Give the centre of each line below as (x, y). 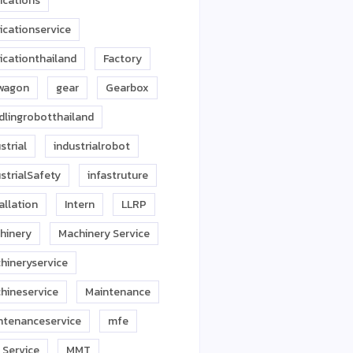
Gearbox (127, 88)
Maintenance (118, 292)
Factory (123, 59)
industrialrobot (92, 146)
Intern (80, 204)
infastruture (118, 175)
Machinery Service (104, 234)
